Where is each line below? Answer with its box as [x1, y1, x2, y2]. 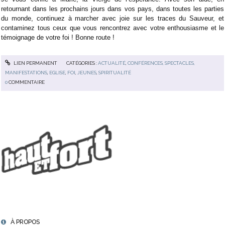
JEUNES [77, 70, 97, 76]
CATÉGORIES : [66, 60, 98, 66]
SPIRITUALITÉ [98, 70, 132, 76]
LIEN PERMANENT [12, 60, 57, 66]
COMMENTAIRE [9, 79, 45, 85]
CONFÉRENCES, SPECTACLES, [127, 60, 195, 66]
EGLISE [49, 70, 66, 76]
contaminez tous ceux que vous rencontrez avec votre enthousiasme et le [1, 24, 224, 32]
